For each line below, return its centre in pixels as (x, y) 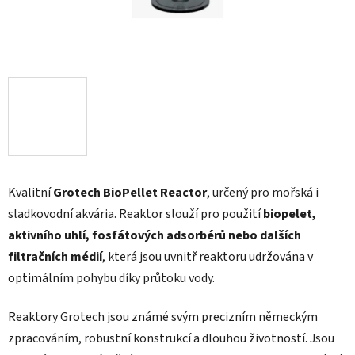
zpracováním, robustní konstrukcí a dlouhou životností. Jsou (171, 339)
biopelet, (290, 214)
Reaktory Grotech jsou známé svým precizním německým (163, 317)
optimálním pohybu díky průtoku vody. (111, 279)
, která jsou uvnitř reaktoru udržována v (208, 257)
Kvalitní (31, 193)
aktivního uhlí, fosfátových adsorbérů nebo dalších (155, 236)
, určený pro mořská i (263, 193)
